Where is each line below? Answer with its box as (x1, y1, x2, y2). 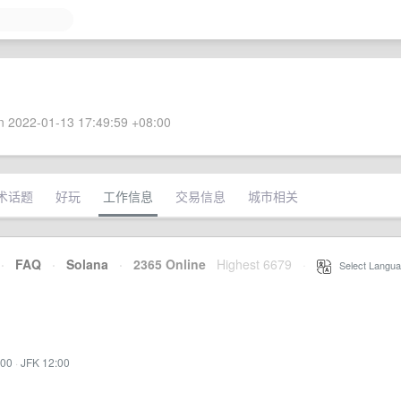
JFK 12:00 (21, 354, 70, 370)
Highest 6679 (217, 255, 292, 273)
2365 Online (123, 255, 206, 273)
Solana (66, 255, 108, 273)
